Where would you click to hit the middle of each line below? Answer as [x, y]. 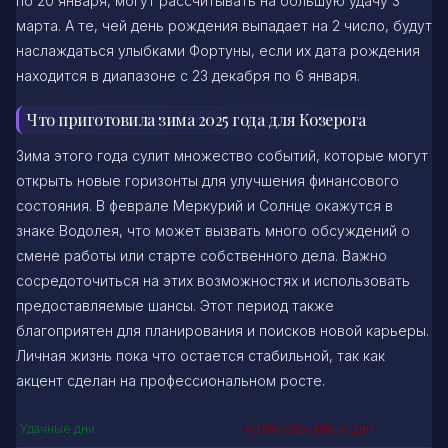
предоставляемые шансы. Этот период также [175, 306]
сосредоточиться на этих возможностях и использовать [213, 281]
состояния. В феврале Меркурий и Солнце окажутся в [204, 206]
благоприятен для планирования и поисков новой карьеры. [222, 331]
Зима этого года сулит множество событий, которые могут [222, 156]
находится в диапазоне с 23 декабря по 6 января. [188, 76]
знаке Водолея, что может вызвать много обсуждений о [213, 231]
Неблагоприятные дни [306, 428]
